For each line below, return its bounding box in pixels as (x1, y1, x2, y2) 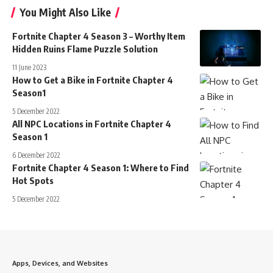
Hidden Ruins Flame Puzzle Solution (12, 43, 158, 54)
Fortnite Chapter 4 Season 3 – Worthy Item (12, 30, 185, 41)
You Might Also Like (19, 5, 111, 19)
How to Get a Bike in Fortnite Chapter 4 (12, 74, 173, 85)
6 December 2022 (12, 151, 60, 160)
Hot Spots (12, 175, 54, 186)
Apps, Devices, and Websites (12, 259, 108, 268)
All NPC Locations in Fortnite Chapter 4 (12, 118, 171, 129)
